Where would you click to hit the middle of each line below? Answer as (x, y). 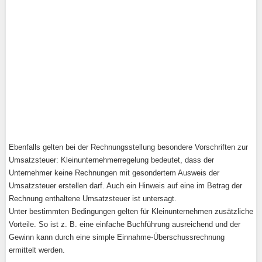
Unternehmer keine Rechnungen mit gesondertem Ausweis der (114, 173)
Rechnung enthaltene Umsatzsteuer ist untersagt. (93, 199)
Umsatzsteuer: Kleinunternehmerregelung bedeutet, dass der (111, 160)
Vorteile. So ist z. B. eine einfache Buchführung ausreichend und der (125, 224)
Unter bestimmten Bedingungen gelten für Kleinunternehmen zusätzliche (131, 211)
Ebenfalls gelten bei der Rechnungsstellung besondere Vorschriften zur (128, 147)
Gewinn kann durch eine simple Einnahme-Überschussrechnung (117, 237)
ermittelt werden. (37, 250)
